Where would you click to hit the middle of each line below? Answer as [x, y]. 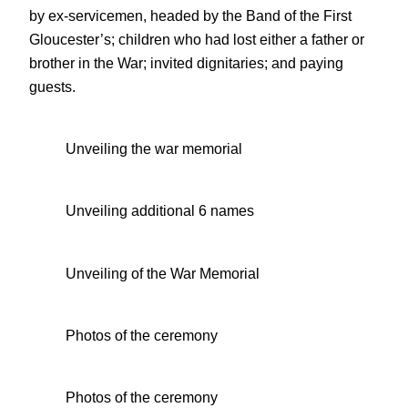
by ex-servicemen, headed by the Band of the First [190, 15]
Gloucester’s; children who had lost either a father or [197, 39]
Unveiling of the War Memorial [163, 273]
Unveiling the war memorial [154, 149]
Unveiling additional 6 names [160, 211]
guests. [52, 86]
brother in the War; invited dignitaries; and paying [186, 62]
